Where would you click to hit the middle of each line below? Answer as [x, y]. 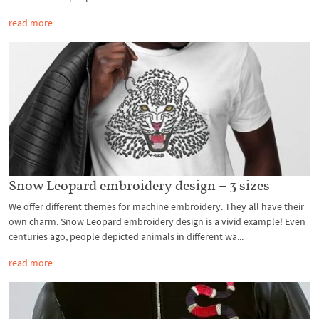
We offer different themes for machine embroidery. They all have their [156, 207]
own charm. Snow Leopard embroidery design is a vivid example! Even [157, 222]
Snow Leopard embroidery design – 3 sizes [139, 185]
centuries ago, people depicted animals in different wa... [126, 237]
